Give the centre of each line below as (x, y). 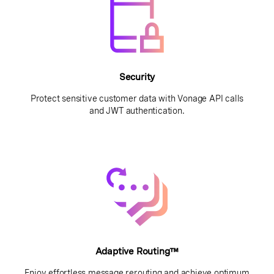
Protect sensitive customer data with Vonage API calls (137, 98)
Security (137, 77)
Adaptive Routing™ (137, 251)
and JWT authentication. (137, 110)
